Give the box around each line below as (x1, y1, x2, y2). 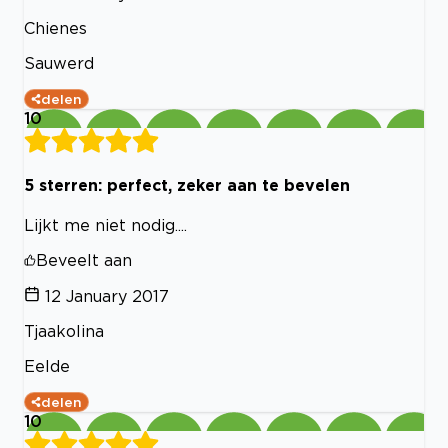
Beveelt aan (36, 251, 132, 270)
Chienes (24, 18, 87, 37)
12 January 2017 (45, 287, 169, 306)
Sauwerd (24, 53, 94, 72)
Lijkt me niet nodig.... (24, 216, 187, 235)
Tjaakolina (24, 322, 104, 341)
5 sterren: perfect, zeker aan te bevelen (24, 176, 350, 195)
